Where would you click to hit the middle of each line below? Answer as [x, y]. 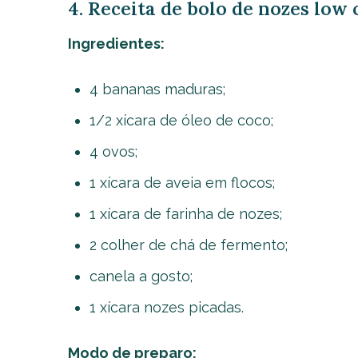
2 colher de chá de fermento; [188, 245]
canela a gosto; [141, 276]
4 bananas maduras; [157, 89]
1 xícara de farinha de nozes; [185, 214]
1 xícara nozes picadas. [166, 307]
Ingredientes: [116, 44]
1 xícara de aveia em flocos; [182, 183]
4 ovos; [113, 151]
